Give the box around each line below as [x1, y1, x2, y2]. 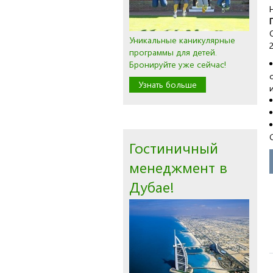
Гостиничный [129, 138, 218, 157]
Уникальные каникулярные [129, 34, 235, 46]
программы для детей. [129, 46, 217, 58]
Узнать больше [138, 79, 197, 90]
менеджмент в [129, 157, 227, 177]
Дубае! [129, 177, 174, 196]
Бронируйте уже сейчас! [129, 58, 226, 70]
